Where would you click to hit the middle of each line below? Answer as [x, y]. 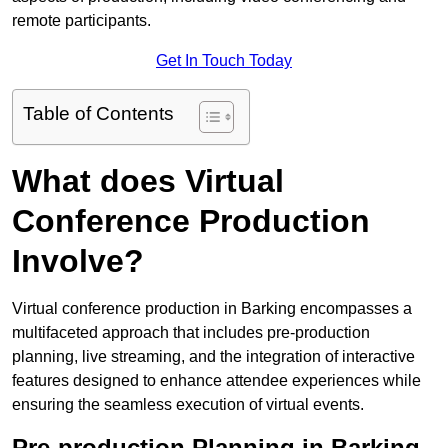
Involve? [78, 261]
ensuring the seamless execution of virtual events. [188, 405]
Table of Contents [98, 114]
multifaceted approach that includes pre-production [191, 333]
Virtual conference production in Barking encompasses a [212, 309]
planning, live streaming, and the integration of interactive [213, 357]
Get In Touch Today [224, 61]
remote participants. [81, 21]
